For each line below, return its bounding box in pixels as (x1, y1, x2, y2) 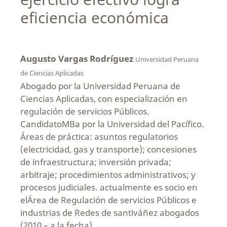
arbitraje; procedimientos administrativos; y (20, 168, 196, 180)
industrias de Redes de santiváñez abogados (20, 206, 199, 218)
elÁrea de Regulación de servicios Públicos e (20, 194, 197, 206)
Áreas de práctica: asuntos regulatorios (20, 130, 178, 142)
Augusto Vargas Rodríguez (20, 52, 135, 64)
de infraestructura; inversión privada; (20, 156, 171, 168)
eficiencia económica (20, 7, 169, 28)
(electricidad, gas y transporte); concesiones (20, 143, 197, 155)
